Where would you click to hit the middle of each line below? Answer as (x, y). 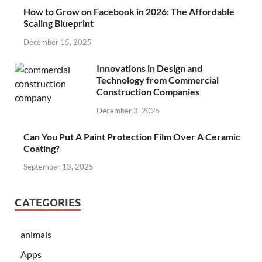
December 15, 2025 (58, 42)
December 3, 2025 (128, 110)
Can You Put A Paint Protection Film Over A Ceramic (132, 136)
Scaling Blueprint (58, 23)
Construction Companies (148, 91)
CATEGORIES (48, 203)
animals (36, 235)
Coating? (42, 148)
